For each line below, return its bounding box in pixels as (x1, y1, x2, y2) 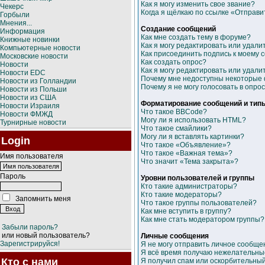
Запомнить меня (15, 195, 71, 203)
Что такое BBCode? (141, 108, 207, 116)
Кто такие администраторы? (141, 182, 237, 190)
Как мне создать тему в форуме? (141, 33, 251, 41)
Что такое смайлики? (141, 124, 212, 132)
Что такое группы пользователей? (141, 199, 257, 207)
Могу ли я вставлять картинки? (141, 132, 244, 141)
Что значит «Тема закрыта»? (141, 157, 238, 166)
